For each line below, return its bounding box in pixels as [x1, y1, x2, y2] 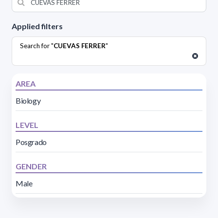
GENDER [16, 161, 47, 171]
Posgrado [16, 137, 47, 146]
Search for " [20, 41, 54, 50]
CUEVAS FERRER [54, 41, 106, 50]
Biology [16, 95, 41, 105]
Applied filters [12, 21, 63, 31]
